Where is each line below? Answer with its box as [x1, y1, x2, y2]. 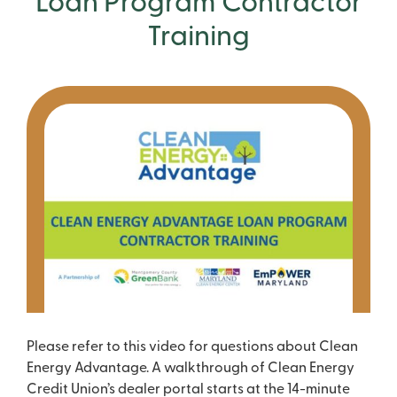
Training [147, 23, 250, 52]
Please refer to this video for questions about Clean [27, 340, 358, 355]
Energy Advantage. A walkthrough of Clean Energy [27, 362, 354, 377]
